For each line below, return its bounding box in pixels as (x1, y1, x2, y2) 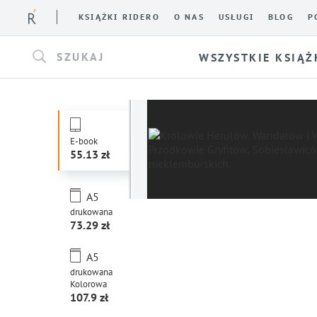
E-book (70, 135, 98, 147)
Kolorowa (70, 278, 107, 290)
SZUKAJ (57, 49, 104, 64)
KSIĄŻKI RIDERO (79, 12, 160, 22)
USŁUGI (218, 12, 255, 22)
